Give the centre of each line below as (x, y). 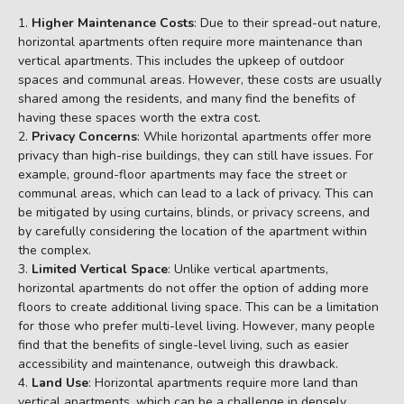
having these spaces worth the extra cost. (139, 118)
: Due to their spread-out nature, (287, 23)
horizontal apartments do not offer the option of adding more (193, 289)
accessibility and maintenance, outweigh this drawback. (178, 364)
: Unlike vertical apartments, (248, 270)
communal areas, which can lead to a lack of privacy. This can (196, 194)
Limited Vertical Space (100, 270)
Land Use (60, 383)
